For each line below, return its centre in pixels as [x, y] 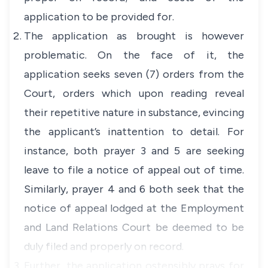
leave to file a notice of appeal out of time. [134, 170]
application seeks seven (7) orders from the [134, 74]
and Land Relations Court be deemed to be [134, 227]
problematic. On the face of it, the [134, 55]
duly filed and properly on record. [104, 246]
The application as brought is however [134, 36]
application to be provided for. [99, 17]
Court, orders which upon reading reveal [134, 93]
